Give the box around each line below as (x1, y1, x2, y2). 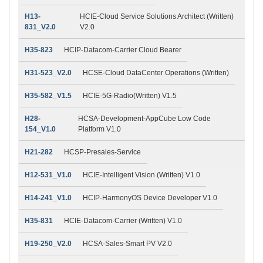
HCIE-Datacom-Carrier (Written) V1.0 (64, 216, 182, 225)
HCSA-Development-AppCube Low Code (78, 114, 211, 123)
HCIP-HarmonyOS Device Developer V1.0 (83, 193, 217, 202)
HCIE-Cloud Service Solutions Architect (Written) (79, 12, 234, 21)
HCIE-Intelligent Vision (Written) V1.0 (83, 170, 200, 179)
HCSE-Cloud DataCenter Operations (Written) (83, 68, 229, 77)
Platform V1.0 (78, 124, 122, 133)
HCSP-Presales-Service (64, 147, 141, 156)
